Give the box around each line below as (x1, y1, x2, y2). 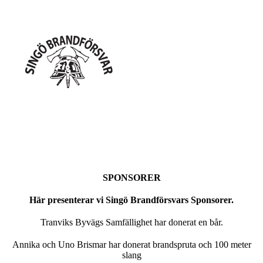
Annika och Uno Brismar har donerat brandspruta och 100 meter (12, 240, 251, 249)
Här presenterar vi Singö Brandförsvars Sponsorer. (29, 195, 234, 205)
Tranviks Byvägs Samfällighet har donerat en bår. (40, 217, 223, 227)
